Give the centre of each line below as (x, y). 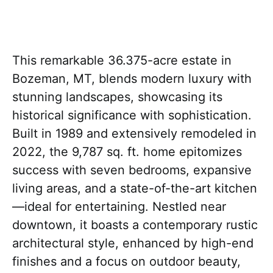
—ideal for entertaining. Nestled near (119, 207)
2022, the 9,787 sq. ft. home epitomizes (127, 152)
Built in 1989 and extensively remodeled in (134, 133)
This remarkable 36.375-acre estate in (122, 60)
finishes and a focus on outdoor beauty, (126, 261)
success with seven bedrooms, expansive (132, 170)
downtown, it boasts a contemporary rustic (135, 225)
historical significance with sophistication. (132, 115)
